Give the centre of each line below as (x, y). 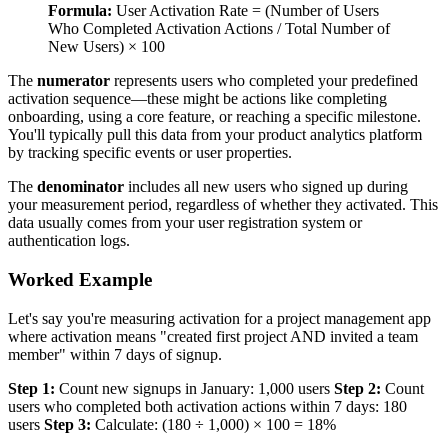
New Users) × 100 (106, 47)
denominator (80, 187)
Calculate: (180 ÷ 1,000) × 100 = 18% (213, 424)
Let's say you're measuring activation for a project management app (219, 318)
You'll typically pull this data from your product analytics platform (215, 135)
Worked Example (80, 279)
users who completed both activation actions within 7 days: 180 (207, 406)
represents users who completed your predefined (264, 81)
